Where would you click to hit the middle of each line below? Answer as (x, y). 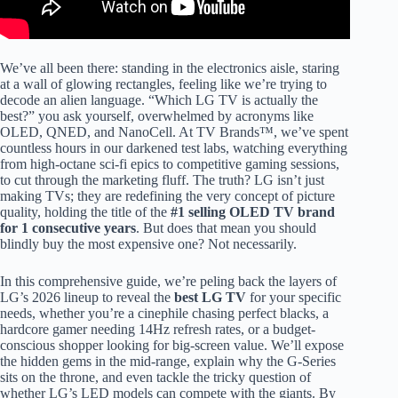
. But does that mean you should (226, 227)
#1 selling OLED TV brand (253, 211)
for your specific (294, 297)
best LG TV (210, 297)
